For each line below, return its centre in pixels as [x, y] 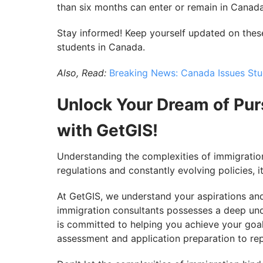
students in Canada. [101, 47]
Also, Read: [82, 73]
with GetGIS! [107, 131]
